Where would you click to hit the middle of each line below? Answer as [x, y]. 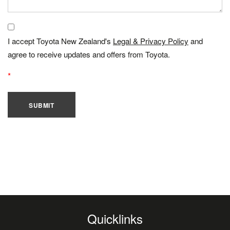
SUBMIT [42, 105]
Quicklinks [115, 218]
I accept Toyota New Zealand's [60, 41]
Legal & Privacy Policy [151, 41]
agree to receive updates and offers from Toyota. [89, 54]
